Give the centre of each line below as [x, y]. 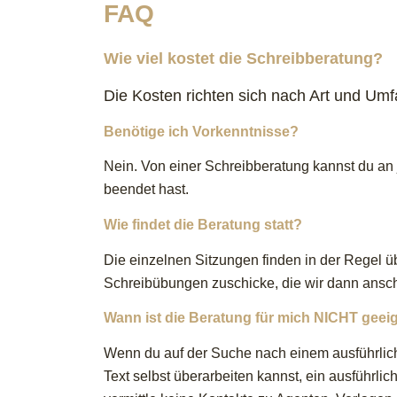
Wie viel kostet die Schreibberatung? [244, 59]
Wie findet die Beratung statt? [203, 225]
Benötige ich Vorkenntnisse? [202, 131]
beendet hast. [147, 190]
